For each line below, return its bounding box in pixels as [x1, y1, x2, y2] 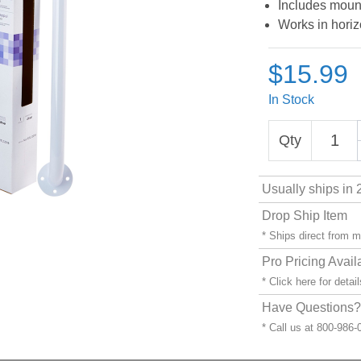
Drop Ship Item [262, 209, 348, 222]
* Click [262, 276, 297, 288]
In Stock [268, 93, 315, 106]
